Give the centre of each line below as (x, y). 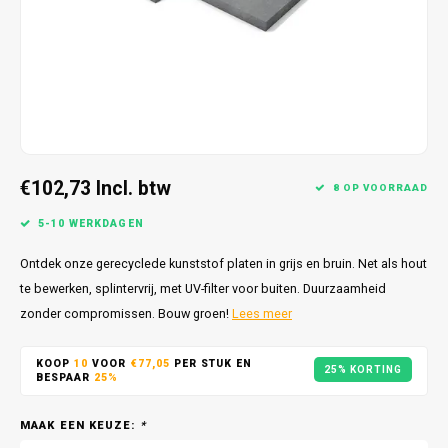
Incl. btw (133, 188)
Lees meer (262, 313)
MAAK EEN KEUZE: (80, 425)
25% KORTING (362, 369)
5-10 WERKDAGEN (91, 223)
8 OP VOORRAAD (380, 187)
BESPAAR (65, 377)
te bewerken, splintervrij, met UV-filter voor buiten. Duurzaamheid (203, 288)
